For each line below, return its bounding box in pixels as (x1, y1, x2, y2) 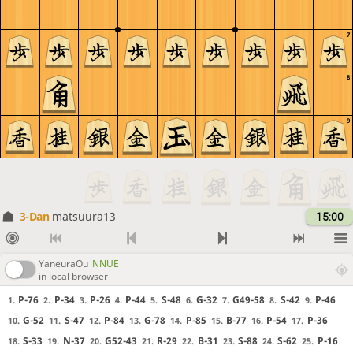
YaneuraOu (39, 256, 88, 270)
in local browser (39, 269, 108, 283)
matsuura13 (51, 209, 116, 224)
